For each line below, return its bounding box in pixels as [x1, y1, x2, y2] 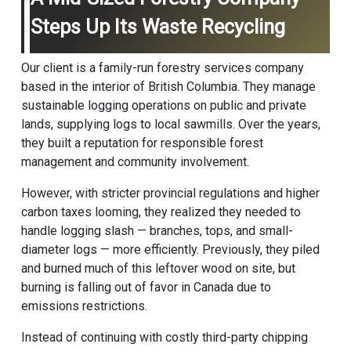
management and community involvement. [20, 154, 249, 170]
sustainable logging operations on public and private [20, 98, 306, 114]
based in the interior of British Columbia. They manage [20, 79, 316, 95]
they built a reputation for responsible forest [20, 136, 263, 151]
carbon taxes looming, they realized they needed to [20, 204, 301, 220]
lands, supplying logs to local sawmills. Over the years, [20, 117, 320, 132]
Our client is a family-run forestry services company [20, 60, 304, 76]
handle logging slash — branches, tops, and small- [20, 223, 293, 239]
